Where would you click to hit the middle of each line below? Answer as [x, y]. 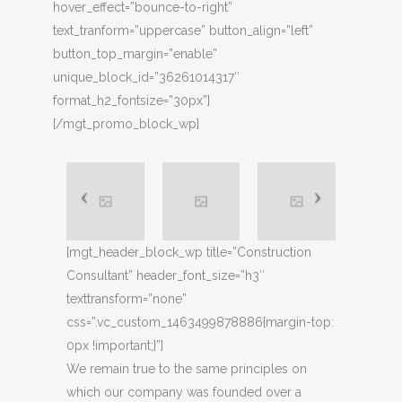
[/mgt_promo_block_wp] [126, 124]
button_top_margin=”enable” [135, 54]
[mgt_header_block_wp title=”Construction [189, 252]
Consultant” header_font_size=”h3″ [166, 275]
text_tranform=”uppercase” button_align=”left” [183, 31]
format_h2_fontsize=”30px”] [131, 100]
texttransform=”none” [127, 298]
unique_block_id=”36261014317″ [146, 77]
